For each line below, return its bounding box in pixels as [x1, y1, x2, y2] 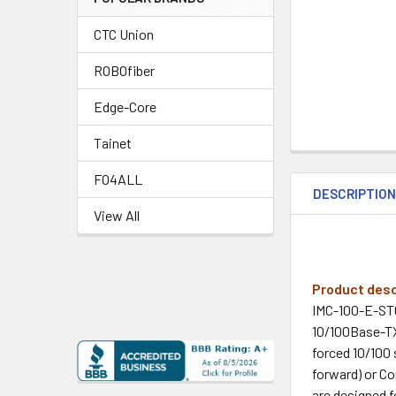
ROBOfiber [94, 62, 155, 79]
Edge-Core [94, 98, 156, 115]
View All [94, 207, 140, 224]
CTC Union [94, 26, 154, 42]
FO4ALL [94, 171, 142, 187]
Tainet [94, 134, 132, 151]
